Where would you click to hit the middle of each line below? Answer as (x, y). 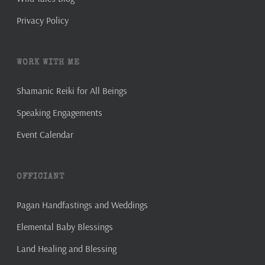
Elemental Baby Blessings (65, 227)
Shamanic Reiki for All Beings (72, 91)
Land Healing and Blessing (67, 248)
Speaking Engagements (59, 112)
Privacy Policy (43, 20)
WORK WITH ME (48, 63)
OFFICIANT (41, 177)
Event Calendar (45, 134)
